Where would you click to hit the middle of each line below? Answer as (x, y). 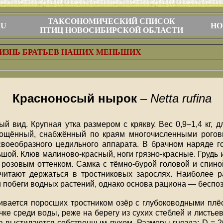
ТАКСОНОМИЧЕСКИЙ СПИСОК (111, 21)
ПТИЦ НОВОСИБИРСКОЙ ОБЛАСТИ (111, 30)
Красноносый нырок (76, 98)
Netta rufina (181, 98)
